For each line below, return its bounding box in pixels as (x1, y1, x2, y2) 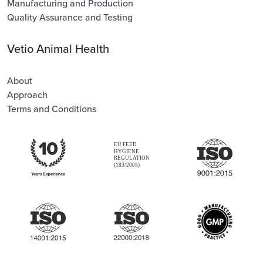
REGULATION (114, 155, 150, 161)
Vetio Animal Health (7, 42, 109, 56)
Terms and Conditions (7, 103, 96, 115)
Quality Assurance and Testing (7, 11, 133, 23)
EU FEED (114, 141, 137, 147)
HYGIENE (114, 148, 140, 154)
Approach (7, 89, 48, 101)
